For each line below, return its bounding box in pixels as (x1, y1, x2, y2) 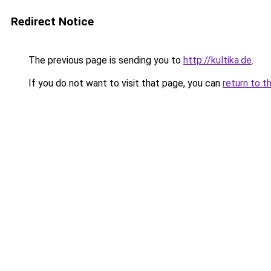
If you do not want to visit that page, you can (26, 77, 223, 89)
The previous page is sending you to (26, 54, 183, 66)
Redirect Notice (11, 15, 94, 28)
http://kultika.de (183, 54, 252, 66)
